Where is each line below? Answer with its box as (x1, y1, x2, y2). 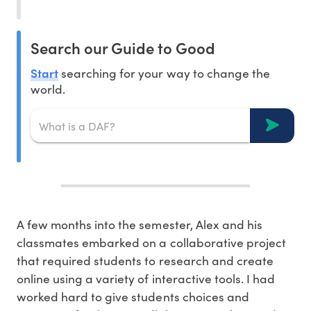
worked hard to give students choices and (17, 288, 249, 305)
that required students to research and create (17, 252, 274, 269)
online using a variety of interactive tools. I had (17, 270, 275, 287)
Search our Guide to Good (31, 37, 215, 59)
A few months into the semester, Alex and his (17, 216, 262, 233)
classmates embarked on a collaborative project (17, 234, 286, 251)
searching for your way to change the (58, 65, 270, 82)
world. (31, 81, 66, 98)
